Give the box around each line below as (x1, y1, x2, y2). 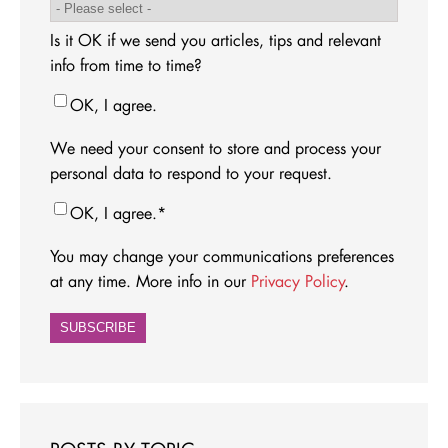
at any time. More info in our (50, 270, 251, 292)
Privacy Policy (251, 270, 345, 292)
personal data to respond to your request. (50, 162, 332, 184)
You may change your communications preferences (50, 245, 394, 267)
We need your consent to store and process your (50, 137, 381, 159)
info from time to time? (50, 54, 202, 76)
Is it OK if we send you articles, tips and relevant (50, 29, 381, 51)
